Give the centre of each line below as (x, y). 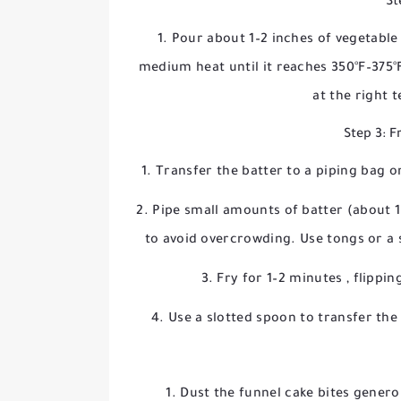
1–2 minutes (307, 280)
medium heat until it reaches (235, 69)
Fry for (242, 280)
